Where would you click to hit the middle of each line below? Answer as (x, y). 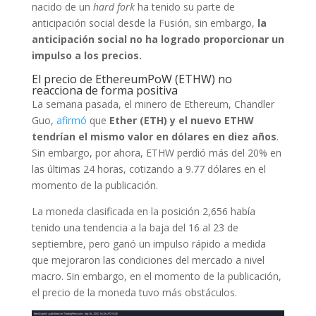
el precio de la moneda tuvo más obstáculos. (134, 292)
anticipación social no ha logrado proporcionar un (158, 39)
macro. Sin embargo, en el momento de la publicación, (156, 276)
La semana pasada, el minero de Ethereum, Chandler (153, 104)
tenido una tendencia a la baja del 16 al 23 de (135, 227)
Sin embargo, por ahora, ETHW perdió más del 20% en (156, 153)
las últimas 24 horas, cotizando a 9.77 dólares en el (148, 169)
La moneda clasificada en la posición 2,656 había (143, 211)
